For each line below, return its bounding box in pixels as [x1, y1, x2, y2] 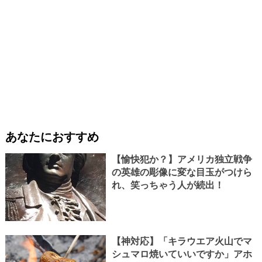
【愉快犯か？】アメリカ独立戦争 [111, 154, 252, 165]
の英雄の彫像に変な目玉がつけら [111, 167, 252, 178]
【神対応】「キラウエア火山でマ [111, 236, 252, 247]
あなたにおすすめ [5, 130, 99, 144]
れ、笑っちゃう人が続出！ [111, 180, 224, 191]
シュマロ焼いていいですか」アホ [111, 249, 252, 260]
